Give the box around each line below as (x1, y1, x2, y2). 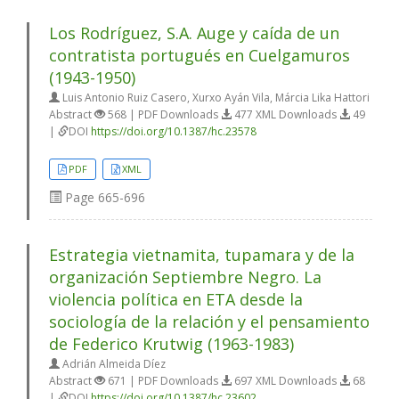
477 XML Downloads (232, 107, 339, 123)
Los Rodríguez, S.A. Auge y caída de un (49, 22, 339, 45)
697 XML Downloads (232, 373, 339, 389)
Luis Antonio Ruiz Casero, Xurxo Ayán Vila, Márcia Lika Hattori (60, 90, 370, 106)
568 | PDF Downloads (105, 107, 221, 123)
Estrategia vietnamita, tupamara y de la (49, 244, 354, 266)
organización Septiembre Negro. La (49, 266, 322, 289)
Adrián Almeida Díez (60, 356, 166, 372)
